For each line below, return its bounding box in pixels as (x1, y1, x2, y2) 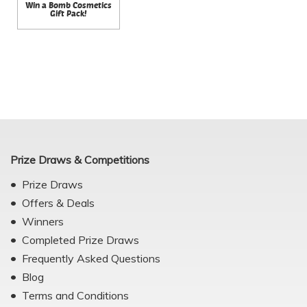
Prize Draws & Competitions (10, 153, 149, 167)
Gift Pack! (50, 8, 87, 19)
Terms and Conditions (22, 288, 129, 302)
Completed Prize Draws (22, 233, 139, 247)
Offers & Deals (22, 196, 95, 210)
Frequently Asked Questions (22, 251, 160, 265)
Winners (22, 214, 64, 228)
